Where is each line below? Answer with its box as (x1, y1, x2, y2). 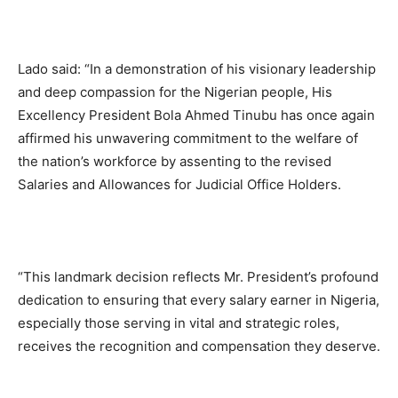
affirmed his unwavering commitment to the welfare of (18, 129, 358, 147)
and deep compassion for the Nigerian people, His (18, 83, 332, 100)
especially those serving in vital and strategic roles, (18, 314, 339, 331)
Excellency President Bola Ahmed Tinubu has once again (18, 106, 375, 123)
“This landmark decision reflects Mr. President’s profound (18, 267, 378, 285)
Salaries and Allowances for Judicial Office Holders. (18, 175, 341, 193)
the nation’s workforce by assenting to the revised (18, 152, 331, 170)
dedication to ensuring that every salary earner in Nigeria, (18, 291, 379, 308)
